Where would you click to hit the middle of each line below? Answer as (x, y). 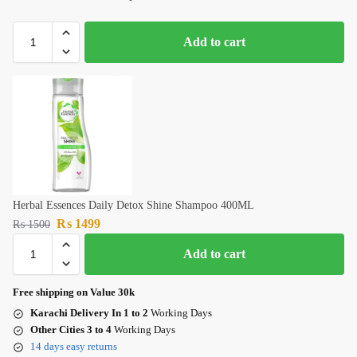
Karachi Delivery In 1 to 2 (89, 313)
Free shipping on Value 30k (74, 292)
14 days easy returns (74, 347)
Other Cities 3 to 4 (71, 330)
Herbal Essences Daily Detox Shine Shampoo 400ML (133, 206)
